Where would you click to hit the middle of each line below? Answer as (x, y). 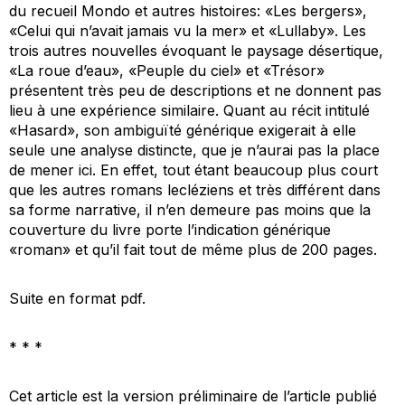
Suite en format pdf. (77, 298)
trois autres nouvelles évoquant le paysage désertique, (196, 50)
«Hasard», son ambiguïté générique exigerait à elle (183, 130)
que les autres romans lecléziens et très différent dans (195, 189)
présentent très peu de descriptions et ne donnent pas (195, 90)
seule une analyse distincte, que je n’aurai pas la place (194, 150)
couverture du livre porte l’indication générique (170, 229)
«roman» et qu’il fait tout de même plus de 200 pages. (193, 249)
